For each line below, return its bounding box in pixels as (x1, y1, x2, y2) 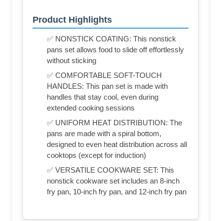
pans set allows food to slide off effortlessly (47, 45, 184, 54)
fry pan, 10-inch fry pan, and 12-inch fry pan (47, 187, 186, 196)
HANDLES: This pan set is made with (47, 82, 168, 91)
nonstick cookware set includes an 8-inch (47, 177, 180, 185)
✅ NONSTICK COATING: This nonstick (47, 35, 176, 43)
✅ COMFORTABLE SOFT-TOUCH (47, 71, 162, 80)
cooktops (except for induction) (47, 151, 146, 160)
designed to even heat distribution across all (47, 140, 187, 149)
